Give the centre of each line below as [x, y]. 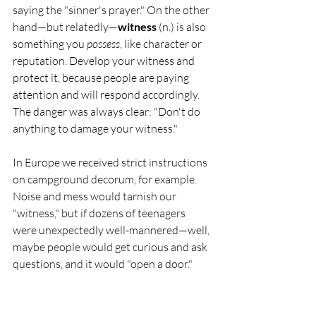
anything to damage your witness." [96, 128]
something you [50, 43]
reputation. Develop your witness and [105, 60]
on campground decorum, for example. [106, 179]
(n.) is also [182, 26]
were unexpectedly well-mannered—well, [112, 230]
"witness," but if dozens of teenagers [100, 213]
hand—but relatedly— [65, 26]
